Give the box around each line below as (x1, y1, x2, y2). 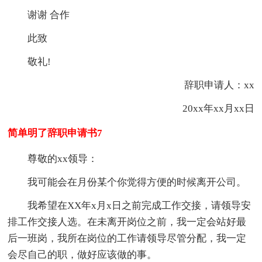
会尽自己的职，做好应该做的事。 (8, 249, 157, 261)
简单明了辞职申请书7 (8, 127, 103, 139)
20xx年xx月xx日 (162, 103, 254, 115)
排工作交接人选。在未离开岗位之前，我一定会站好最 (8, 216, 247, 228)
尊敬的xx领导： (27, 153, 98, 165)
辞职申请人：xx (164, 80, 254, 91)
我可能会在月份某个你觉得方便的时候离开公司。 (27, 177, 247, 188)
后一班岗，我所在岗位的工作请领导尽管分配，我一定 (8, 233, 247, 244)
